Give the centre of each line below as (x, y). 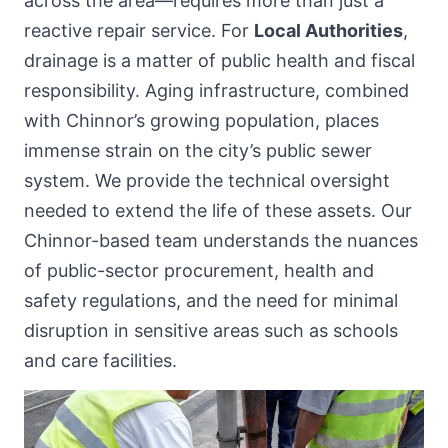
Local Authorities (328, 30)
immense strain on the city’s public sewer (198, 150)
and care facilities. (100, 360)
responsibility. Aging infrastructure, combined (216, 90)
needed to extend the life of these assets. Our (218, 210)
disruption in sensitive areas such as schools (211, 330)
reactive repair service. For (139, 30)
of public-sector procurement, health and (199, 270)
